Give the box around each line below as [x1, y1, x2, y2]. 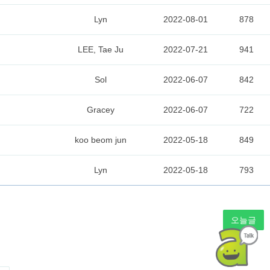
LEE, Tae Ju [77, 45, 124, 54]
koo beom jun [74, 135, 127, 145]
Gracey [86, 105, 115, 115]
